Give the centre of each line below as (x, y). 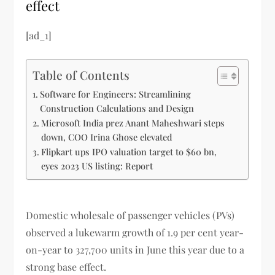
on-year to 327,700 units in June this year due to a (135, 249)
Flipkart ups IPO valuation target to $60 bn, (129, 151)
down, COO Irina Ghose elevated (107, 137)
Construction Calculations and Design (117, 108)
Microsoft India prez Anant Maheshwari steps (133, 122)
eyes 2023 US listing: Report (97, 165)
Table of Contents (81, 75)
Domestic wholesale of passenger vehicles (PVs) (130, 215)
